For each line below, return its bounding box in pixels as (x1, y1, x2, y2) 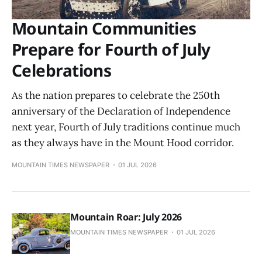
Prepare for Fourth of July (12, 38, 211, 61)
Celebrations (12, 59, 112, 82)
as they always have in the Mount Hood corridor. (12, 136, 234, 150)
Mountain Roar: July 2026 (70, 211, 182, 224)
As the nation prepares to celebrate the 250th (12, 89, 220, 102)
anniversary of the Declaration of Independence (12, 105, 230, 118)
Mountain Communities (12, 17, 196, 40)
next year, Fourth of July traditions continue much (12, 120, 240, 134)
